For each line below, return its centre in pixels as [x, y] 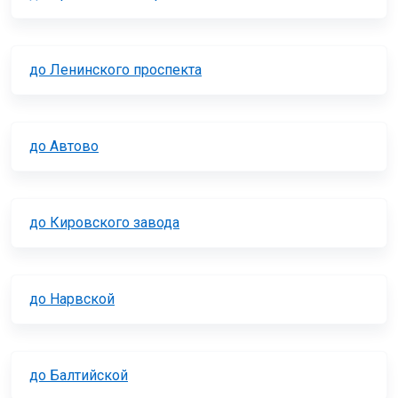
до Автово [64, 147]
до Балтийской [79, 376]
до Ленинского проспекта [115, 70]
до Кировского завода [104, 223]
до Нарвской [72, 299]
